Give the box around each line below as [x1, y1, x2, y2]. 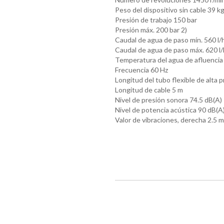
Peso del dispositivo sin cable [114, 5, 206, 14]
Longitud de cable [114, 85, 170, 94]
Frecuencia [114, 65, 149, 74]
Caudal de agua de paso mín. [114, 35, 202, 44]
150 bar [173, 15, 197, 24]
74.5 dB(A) [189, 95, 222, 104]
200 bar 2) [155, 25, 187, 34]
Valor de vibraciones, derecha [114, 115, 206, 124]
